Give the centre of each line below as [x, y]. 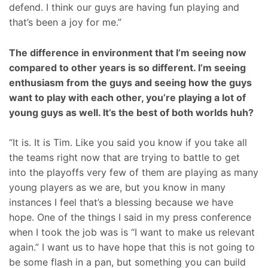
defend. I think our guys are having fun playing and [124, 7]
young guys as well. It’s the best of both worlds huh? [131, 112]
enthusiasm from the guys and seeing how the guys [130, 82]
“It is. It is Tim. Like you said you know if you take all [128, 143]
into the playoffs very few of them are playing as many [134, 173]
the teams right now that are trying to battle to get [124, 158]
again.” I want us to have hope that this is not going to [132, 247]
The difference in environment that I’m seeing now [128, 52]
